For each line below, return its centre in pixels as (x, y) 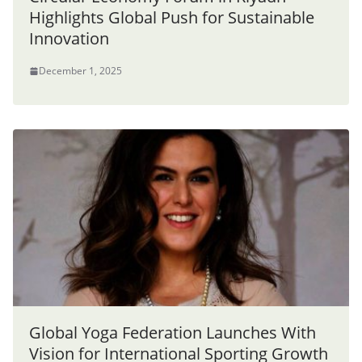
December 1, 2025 (80, 71)
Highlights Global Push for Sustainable (172, 18)
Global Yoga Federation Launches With (173, 333)
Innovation (69, 39)
